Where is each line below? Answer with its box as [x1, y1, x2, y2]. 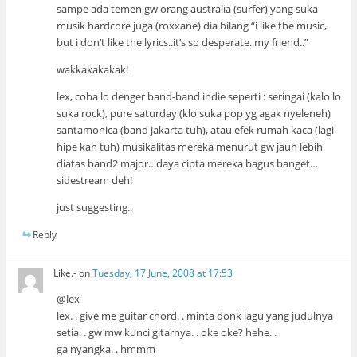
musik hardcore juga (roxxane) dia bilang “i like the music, [57, 18, 328, 33]
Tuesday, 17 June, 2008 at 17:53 [92, 266, 233, 280]
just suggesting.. [57, 199, 133, 214]
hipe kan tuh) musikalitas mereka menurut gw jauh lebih [57, 139, 324, 154]
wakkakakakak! [57, 61, 129, 76]
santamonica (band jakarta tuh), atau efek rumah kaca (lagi [57, 122, 335, 137]
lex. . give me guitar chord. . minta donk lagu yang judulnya [57, 308, 334, 324]
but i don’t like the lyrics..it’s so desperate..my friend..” [57, 34, 309, 49]
